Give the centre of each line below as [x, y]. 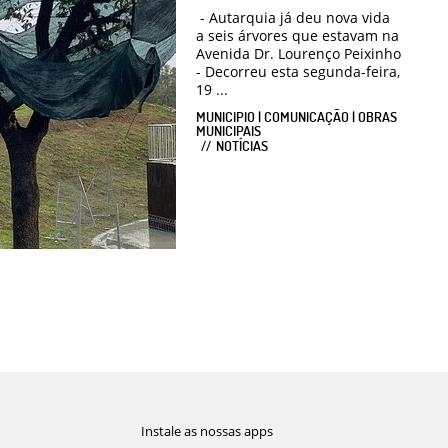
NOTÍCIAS [242, 146]
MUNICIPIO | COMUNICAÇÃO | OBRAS [296, 117]
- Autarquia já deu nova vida [293, 18]
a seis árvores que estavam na [297, 36]
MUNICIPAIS [228, 131]
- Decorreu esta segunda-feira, [298, 72]
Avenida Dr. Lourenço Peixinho [298, 54]
